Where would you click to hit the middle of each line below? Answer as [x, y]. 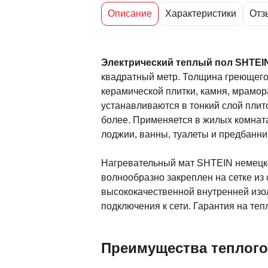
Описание [130, 13]
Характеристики [201, 13]
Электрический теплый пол [168, 63]
